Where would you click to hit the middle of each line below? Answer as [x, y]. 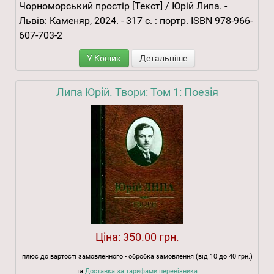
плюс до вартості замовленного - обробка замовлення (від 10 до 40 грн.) [137, 257]
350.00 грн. [151, 237]
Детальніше [163, 58]
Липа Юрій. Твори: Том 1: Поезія [137, 92]
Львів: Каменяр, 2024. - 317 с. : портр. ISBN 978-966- [136, 21]
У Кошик [104, 58]
